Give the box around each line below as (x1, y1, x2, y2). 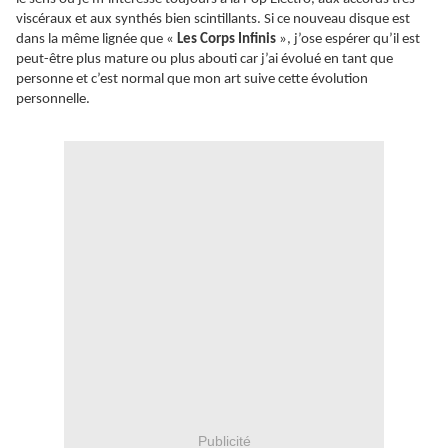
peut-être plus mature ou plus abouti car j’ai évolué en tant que (16, 52, 393, 68)
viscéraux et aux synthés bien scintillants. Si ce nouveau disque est (16, 12, 410, 28)
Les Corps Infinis (177, 32, 276, 48)
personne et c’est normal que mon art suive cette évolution (16, 72, 368, 88)
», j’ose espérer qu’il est (276, 32, 420, 48)
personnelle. (16, 92, 90, 108)
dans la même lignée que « (16, 32, 177, 48)
